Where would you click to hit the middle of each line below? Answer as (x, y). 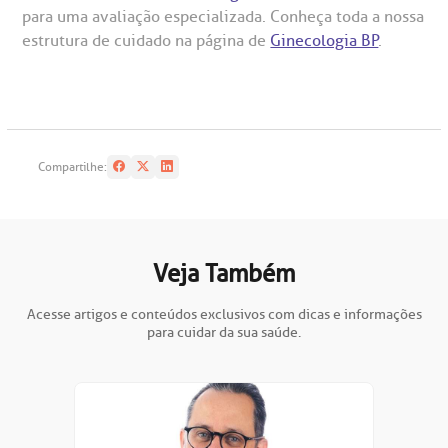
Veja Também (224, 273)
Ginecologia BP (324, 40)
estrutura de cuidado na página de (146, 40)
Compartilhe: (73, 166)
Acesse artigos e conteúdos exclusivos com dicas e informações (224, 314)
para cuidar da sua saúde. (224, 332)
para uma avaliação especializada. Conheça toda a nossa (223, 16)
